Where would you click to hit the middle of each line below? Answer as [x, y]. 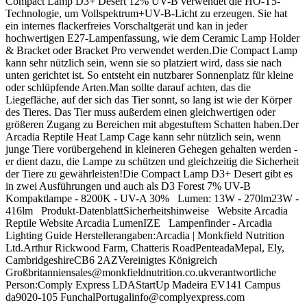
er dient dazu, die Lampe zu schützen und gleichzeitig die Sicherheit [152, 162]
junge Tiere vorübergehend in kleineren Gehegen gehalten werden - [151, 149]
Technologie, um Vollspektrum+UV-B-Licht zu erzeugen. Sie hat [146, 14]
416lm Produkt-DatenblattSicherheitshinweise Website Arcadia [147, 211]
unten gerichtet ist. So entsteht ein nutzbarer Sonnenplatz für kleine [149, 75]
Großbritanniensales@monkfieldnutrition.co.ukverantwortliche [141, 273]
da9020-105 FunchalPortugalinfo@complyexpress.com [125, 297]
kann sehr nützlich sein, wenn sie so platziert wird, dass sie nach [144, 63]
